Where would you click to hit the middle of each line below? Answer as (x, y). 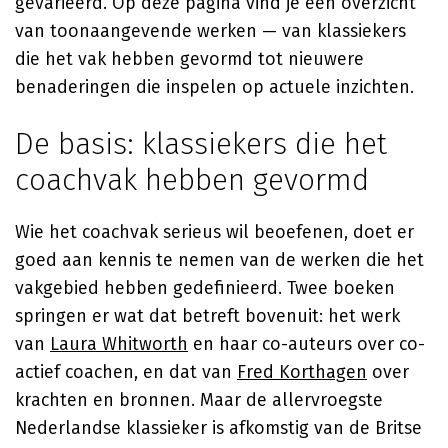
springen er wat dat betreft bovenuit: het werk (207, 316)
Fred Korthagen (302, 372)
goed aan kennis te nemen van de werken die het (219, 260)
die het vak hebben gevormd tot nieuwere (189, 59)
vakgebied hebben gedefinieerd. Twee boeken (205, 288)
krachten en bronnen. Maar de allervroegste (199, 400)
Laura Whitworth (119, 344)
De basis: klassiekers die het (201, 144)
